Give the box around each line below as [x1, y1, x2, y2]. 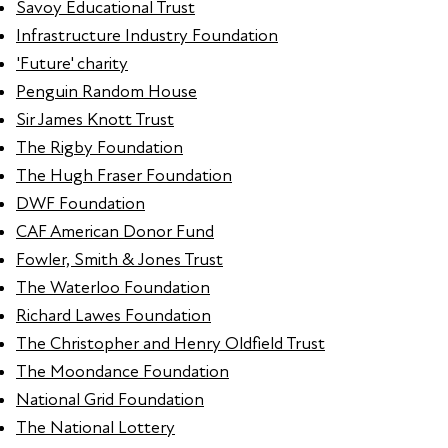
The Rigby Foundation [16, 137, 183, 159]
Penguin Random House [16, 81, 197, 103]
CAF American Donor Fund [16, 221, 214, 243]
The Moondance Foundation [16, 361, 229, 383]
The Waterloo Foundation [16, 277, 210, 299]
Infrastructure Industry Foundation [16, 25, 278, 47]
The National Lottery [16, 417, 175, 439]
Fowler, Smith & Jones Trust [16, 249, 223, 271]
